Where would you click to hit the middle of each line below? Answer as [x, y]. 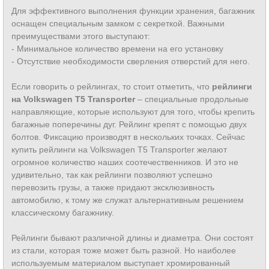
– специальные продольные [192, 99]
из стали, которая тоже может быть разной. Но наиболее [124, 250]
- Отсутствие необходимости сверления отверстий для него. [131, 61]
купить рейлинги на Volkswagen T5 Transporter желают [119, 150]
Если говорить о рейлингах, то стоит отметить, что [112, 86]
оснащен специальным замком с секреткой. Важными [118, 23]
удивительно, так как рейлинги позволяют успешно [112, 175]
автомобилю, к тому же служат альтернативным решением [128, 200]
